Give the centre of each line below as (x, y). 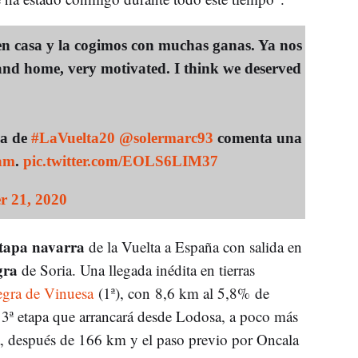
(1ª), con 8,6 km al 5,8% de (181, 292)
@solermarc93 (166, 137)
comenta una (257, 137)
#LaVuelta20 (73, 137)
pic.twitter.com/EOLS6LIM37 (120, 161)
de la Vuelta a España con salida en (195, 246)
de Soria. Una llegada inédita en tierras (136, 269)
